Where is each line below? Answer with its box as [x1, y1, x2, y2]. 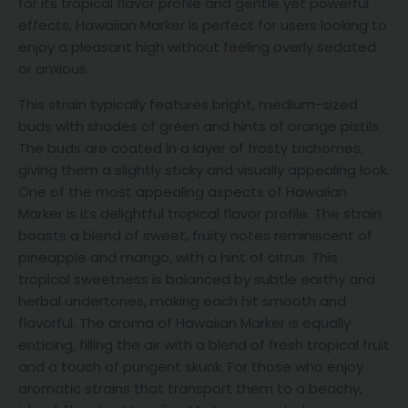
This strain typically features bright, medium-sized [18, 95, 358, 115]
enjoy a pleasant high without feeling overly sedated [18, 37, 376, 57]
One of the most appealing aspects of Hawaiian [18, 182, 347, 202]
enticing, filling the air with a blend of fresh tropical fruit [18, 335, 390, 355]
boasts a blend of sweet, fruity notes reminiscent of [18, 226, 372, 246]
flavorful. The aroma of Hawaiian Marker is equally [18, 313, 351, 333]
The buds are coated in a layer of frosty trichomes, [18, 138, 363, 158]
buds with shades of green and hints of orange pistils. [18, 117, 382, 137]
